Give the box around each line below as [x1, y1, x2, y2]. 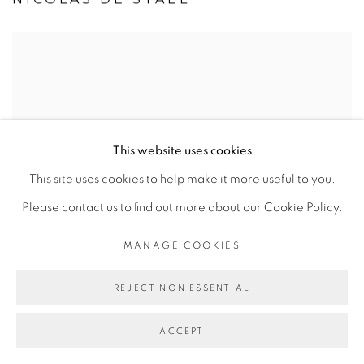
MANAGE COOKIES [123, 240, 241, 250]
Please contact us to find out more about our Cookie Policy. [21, 201, 343, 214]
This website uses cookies [112, 145, 252, 157]
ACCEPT [159, 327, 205, 336]
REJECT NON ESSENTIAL [114, 284, 250, 292]
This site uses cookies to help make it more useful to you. [28, 173, 336, 185]
